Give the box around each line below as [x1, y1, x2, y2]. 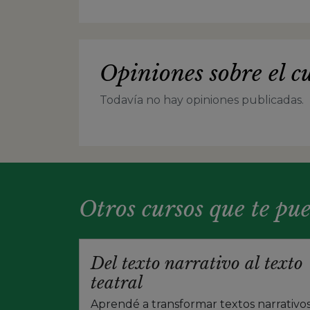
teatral [91, 272, 143, 293]
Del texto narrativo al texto [91, 253, 303, 273]
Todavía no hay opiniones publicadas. [100, 93, 304, 107]
